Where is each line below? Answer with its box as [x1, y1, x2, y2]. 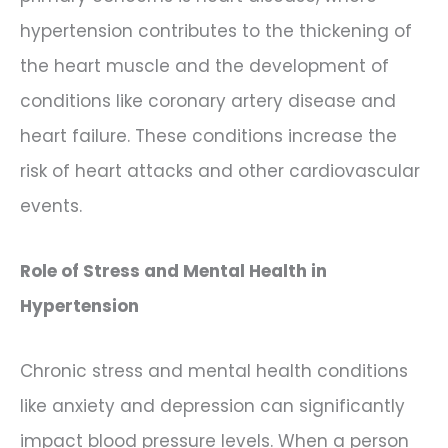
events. [20, 194, 82, 219]
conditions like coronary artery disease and [20, 89, 396, 114]
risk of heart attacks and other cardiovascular [20, 159, 420, 184]
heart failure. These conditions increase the [20, 124, 397, 149]
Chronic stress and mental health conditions [20, 358, 408, 383]
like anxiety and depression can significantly [20, 393, 405, 418]
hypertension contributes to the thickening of [20, 19, 412, 44]
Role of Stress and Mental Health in [20, 258, 327, 283]
